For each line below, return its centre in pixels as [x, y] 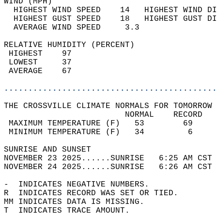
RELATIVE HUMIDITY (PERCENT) [74, 45]
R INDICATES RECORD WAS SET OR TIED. [96, 193]
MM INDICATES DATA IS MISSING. [79, 202]
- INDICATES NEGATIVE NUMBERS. [81, 185]
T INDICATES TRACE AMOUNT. [72, 211]
